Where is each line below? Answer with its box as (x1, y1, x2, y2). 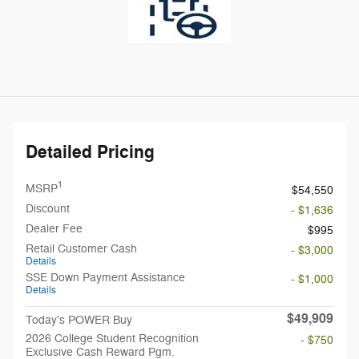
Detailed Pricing (26, 140, 155, 163)
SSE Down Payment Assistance (26, 270, 185, 284)
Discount (26, 201, 70, 216)
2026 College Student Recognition (26, 331, 199, 345)
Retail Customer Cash (26, 241, 137, 256)
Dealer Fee (26, 221, 83, 236)
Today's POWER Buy (26, 313, 132, 327)
